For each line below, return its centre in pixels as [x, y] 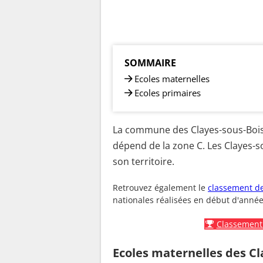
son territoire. [144, 161]
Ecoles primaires [168, 92]
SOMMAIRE [150, 63]
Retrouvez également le [160, 188]
